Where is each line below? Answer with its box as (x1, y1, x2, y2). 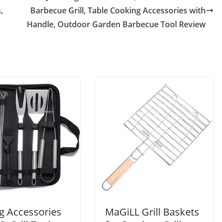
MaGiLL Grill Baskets (105, 205, 199, 219)
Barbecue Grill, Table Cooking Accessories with (30, 5, 206, 16)
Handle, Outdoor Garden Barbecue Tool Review (27, 19, 206, 30)
